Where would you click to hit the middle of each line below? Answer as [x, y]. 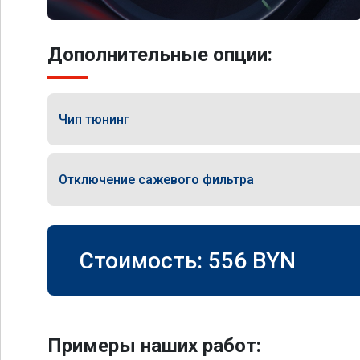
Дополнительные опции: [160, 55]
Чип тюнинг [94, 119]
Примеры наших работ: [154, 346]
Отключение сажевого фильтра [156, 179]
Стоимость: [144, 260]
